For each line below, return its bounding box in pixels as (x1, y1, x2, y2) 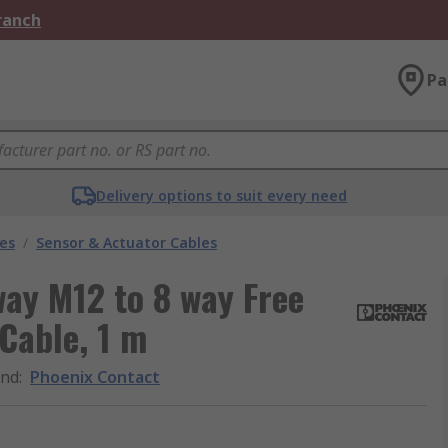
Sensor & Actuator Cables (36, 233, 217, 252)
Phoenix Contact (30, 366, 160, 388)
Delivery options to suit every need (96, 186, 348, 205)
